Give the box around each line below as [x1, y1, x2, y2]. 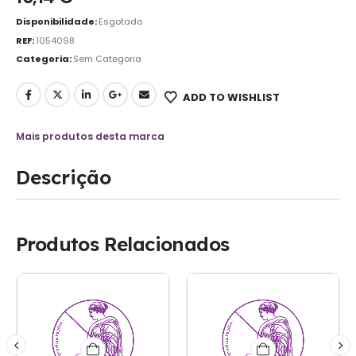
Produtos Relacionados [16, 231, 230, 256]
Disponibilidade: [16, 14, 99, 28]
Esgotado [99, 14, 142, 28]
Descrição [16, 164, 111, 189]
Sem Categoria [73, 52, 141, 66]
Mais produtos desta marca [16, 130, 164, 144]
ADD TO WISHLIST [182, 89, 280, 105]
